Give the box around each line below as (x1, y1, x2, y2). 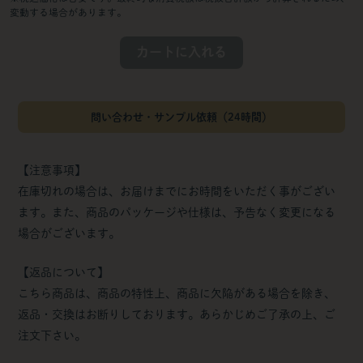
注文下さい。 (18, 329, 87, 341)
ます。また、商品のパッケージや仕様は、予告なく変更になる (18, 206, 336, 218)
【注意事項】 (18, 164, 87, 176)
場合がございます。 (18, 227, 121, 239)
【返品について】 (18, 266, 109, 278)
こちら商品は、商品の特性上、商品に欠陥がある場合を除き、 (18, 287, 336, 299)
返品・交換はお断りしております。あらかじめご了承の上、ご (18, 308, 336, 320)
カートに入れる (136, 45, 227, 59)
